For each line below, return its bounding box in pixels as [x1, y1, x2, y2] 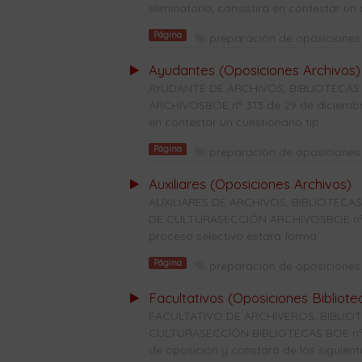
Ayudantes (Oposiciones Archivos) [148, 61, 360, 78]
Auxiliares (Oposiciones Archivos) [148, 175, 351, 192]
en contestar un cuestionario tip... [148, 115, 326, 129]
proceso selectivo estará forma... [148, 229, 324, 243]
